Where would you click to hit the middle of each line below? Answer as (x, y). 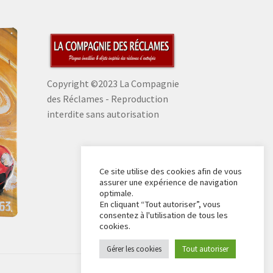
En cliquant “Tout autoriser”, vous (160, 204)
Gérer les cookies (134, 249)
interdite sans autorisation (103, 114)
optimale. (116, 193)
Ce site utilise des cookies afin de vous (171, 171)
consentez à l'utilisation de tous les (164, 215)
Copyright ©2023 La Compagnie (113, 84)
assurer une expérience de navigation (168, 182)
